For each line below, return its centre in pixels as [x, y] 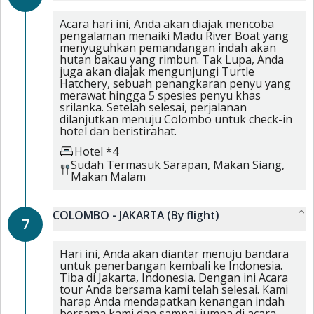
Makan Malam [109, 177]
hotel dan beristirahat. [118, 131]
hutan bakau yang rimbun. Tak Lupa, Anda [172, 59]
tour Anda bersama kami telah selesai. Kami [174, 289]
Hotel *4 [96, 151]
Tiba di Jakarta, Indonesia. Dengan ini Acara [174, 278]
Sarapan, [189, 165]
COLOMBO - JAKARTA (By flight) [169, 215]
